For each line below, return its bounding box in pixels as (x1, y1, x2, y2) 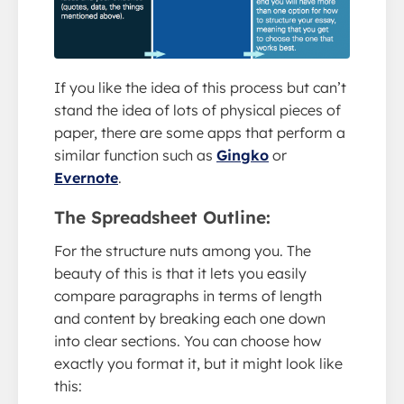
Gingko (216, 145, 269, 164)
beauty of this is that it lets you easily (54, 263, 307, 282)
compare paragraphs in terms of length (54, 286, 322, 305)
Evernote (54, 168, 118, 187)
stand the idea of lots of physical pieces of (54, 100, 341, 119)
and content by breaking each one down (54, 308, 326, 327)
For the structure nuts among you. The (54, 241, 311, 260)
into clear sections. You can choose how (54, 331, 321, 350)
